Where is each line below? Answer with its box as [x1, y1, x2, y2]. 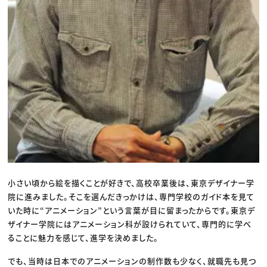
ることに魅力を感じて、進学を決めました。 [8, 232, 159, 244]
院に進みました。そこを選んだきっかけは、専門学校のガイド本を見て [8, 191, 255, 203]
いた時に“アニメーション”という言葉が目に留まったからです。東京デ [8, 204, 256, 216]
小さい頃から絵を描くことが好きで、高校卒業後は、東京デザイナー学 [8, 177, 255, 189]
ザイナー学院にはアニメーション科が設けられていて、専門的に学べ [8, 218, 252, 230]
